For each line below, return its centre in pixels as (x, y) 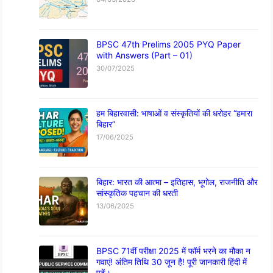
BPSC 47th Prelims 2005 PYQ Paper (169, 44)
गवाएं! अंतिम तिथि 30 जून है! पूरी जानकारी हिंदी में (172, 262)
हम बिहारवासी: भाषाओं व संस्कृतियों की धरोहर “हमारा (175, 113)
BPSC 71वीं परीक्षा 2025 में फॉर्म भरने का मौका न (174, 251)
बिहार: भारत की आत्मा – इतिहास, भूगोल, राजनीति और (177, 182)
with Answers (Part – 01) (145, 55)
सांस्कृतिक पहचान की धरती (137, 193)
